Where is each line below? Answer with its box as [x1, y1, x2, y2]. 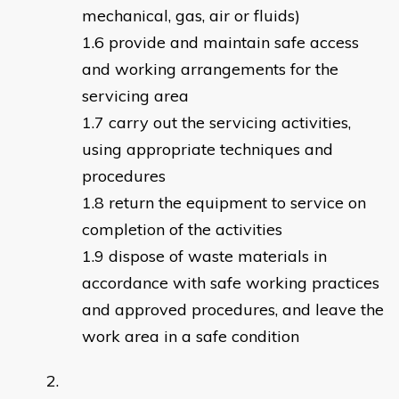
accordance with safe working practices [82, 273, 379, 294]
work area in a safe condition [82, 326, 299, 347]
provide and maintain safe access [109, 32, 359, 53]
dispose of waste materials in [109, 246, 327, 267]
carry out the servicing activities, [109, 112, 351, 134]
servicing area [82, 85, 189, 107]
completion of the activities [82, 219, 282, 240]
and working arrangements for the [82, 59, 338, 80]
